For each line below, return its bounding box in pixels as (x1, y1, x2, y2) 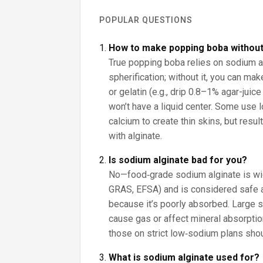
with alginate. (109, 130, 162, 141)
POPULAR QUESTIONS (99, 15, 193, 25)
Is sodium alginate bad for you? (109, 154, 247, 166)
